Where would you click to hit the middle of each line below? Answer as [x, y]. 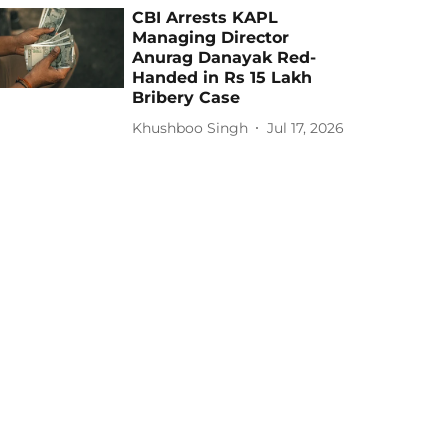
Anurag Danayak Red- [224, 57]
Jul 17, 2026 [306, 127]
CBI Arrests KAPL [205, 17]
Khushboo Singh [190, 127]
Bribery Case [186, 97]
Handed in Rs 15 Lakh [222, 77]
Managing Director [211, 37]
